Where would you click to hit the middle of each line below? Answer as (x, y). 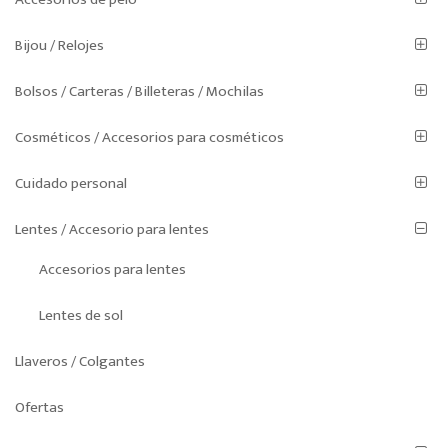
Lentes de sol (81, 315)
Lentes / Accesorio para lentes (112, 229)
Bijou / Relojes (59, 45)
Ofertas (39, 407)
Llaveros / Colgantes (80, 361)
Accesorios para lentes (113, 269)
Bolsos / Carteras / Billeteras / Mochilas (139, 91)
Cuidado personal (71, 183)
